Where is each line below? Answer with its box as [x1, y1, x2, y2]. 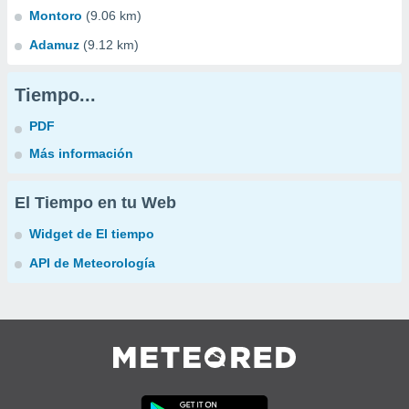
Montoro [29, 8, 82, 23]
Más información [29, 146, 133, 161]
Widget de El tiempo [29, 226, 154, 241]
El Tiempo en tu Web [15, 194, 176, 212]
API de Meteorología [29, 256, 155, 270]
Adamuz [29, 37, 79, 52]
